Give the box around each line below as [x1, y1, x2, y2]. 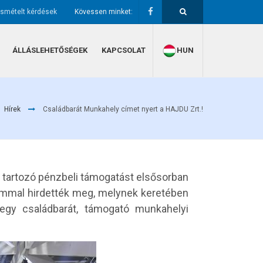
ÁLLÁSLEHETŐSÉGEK [12, 46, 87, 55]
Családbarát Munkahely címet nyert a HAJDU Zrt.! [43, 105, 203, 113]
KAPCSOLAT [102, 46, 146, 55]
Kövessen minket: [75, 8, 133, 16]
